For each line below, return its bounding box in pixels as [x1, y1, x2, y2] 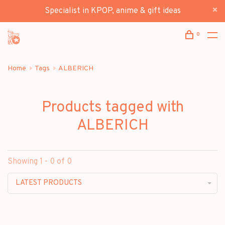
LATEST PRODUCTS [16, 178, 82, 188]
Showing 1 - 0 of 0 [8, 156, 72, 167]
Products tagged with [41, 98, 184, 117]
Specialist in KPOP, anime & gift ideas [44, 6, 181, 16]
